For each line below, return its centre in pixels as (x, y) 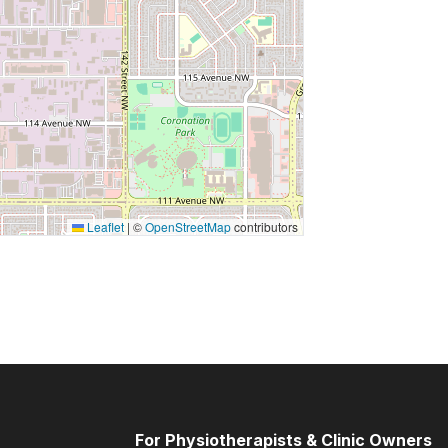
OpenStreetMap (187, 227)
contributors (264, 227)
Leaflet (103, 227)
